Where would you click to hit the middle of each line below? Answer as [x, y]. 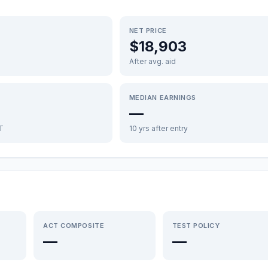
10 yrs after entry [158, 128]
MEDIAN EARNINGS [162, 98]
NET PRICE [148, 31]
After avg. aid [152, 61]
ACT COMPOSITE [74, 226]
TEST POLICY [196, 226]
